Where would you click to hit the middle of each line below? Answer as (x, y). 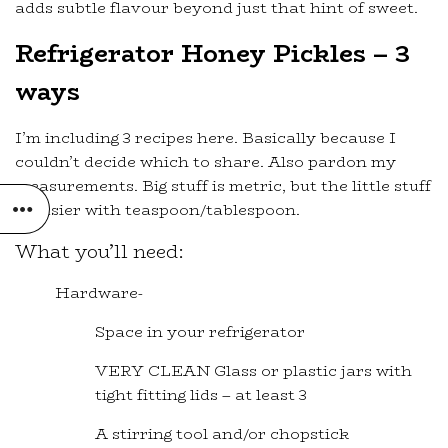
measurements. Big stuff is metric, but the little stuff (223, 186)
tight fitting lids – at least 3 (201, 395)
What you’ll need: (99, 252)
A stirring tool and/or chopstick (222, 434)
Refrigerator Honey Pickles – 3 (212, 54)
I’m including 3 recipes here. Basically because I (205, 138)
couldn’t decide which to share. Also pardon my (205, 162)
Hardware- (99, 293)
